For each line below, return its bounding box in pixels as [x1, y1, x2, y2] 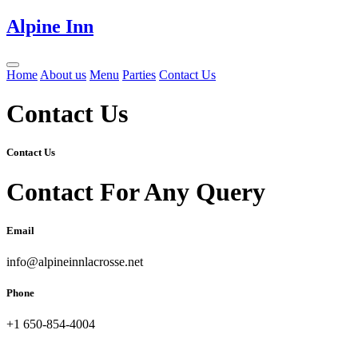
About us [40, 67, 86, 82]
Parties [122, 67, 156, 82]
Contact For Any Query [6, 177, 265, 206]
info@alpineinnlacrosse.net [6, 254, 143, 268]
